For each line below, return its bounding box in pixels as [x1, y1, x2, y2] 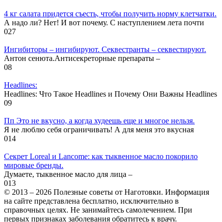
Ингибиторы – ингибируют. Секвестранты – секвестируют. [4, 45, 206, 54]
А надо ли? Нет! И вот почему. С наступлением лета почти [4, 18, 204, 27]
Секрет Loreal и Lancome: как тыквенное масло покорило [4, 152, 198, 161]
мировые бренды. [4, 161, 63, 169]
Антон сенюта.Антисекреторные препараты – [4, 54, 160, 62]
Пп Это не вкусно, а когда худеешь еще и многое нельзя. [4, 116, 195, 125]
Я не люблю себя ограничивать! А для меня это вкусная [4, 125, 194, 134]
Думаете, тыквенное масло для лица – [4, 169, 132, 178]
